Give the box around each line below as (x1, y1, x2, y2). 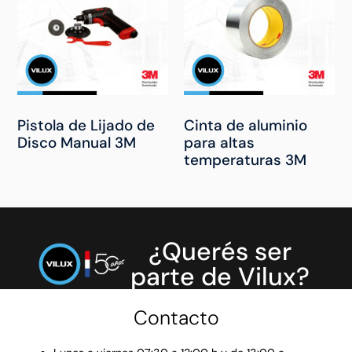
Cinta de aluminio (184, 115, 307, 135)
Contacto (133, 305, 219, 332)
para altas (184, 132, 255, 152)
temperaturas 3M (184, 149, 306, 170)
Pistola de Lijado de (17, 115, 156, 135)
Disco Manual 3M (17, 132, 137, 152)
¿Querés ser (148, 235, 292, 269)
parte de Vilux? (130, 260, 310, 294)
